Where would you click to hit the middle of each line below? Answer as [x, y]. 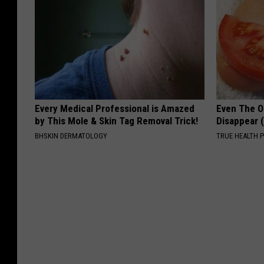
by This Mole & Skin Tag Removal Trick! [116, 121]
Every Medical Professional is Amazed [115, 108]
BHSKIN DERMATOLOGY [71, 136]
